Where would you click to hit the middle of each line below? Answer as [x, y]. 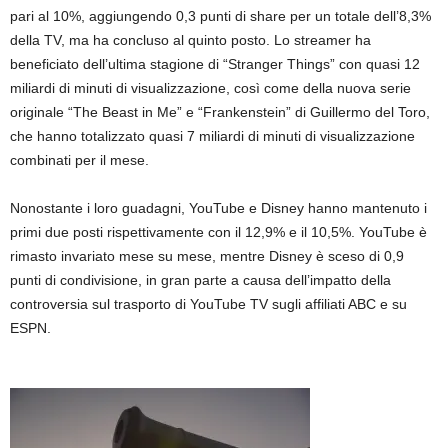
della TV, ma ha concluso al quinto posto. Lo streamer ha [190, 40]
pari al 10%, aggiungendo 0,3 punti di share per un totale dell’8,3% [220, 16]
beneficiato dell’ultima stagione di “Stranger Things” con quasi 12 [215, 64]
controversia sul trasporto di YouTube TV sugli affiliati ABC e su [208, 304]
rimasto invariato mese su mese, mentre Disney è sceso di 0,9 [207, 256]
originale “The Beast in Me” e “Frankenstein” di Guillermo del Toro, [220, 112]
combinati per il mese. [79, 160]
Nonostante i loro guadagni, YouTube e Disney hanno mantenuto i [218, 208]
